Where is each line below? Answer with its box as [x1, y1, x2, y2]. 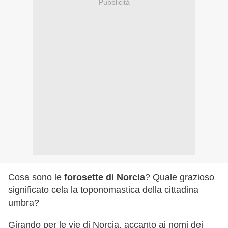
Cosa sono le [8, 172, 64, 183]
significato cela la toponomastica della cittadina [8, 185, 198, 195]
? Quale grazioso [145, 172, 214, 183]
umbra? [8, 197, 39, 208]
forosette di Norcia [64, 172, 145, 183]
